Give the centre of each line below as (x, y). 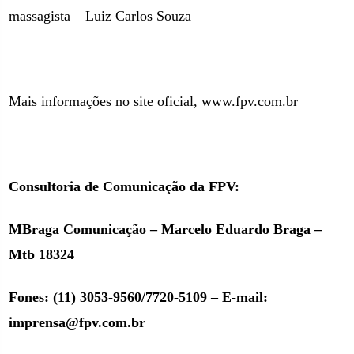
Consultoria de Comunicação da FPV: (124, 186)
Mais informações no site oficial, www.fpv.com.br (154, 101)
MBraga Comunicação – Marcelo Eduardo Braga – (166, 229)
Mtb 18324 (42, 254)
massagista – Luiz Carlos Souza (100, 16)
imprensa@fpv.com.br (77, 322)
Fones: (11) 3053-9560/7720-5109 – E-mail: (139, 297)
